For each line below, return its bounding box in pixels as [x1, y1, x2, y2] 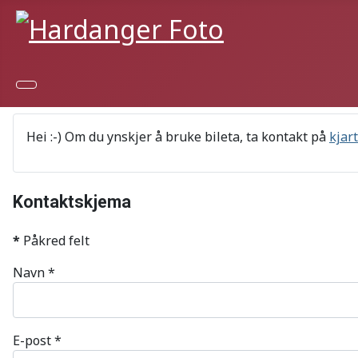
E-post [13, 331, 51, 349]
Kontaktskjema [13, 191, 131, 212]
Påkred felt [20, 231, 89, 249]
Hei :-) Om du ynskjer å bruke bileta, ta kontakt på [26, 127, 329, 145]
